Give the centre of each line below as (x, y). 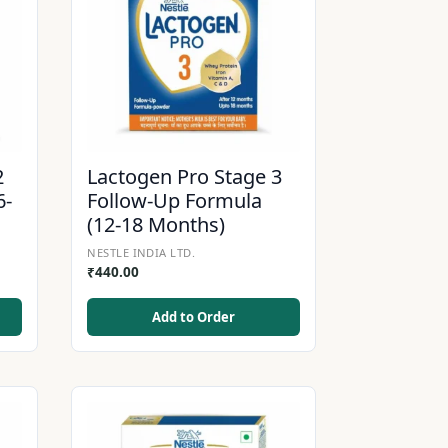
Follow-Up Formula (175, 201)
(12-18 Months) (156, 225)
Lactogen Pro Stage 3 (185, 177)
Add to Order (194, 317)
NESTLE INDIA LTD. (141, 253)
